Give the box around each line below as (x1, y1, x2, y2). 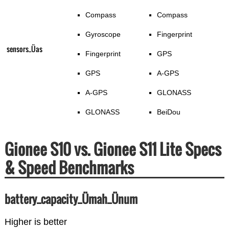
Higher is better (4, 217, 67, 227)
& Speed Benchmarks (4, 156, 134, 179)
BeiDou (157, 108, 181, 117)
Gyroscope (85, 30, 121, 39)
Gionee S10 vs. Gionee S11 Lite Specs (4, 138, 221, 161)
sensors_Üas (6, 43, 42, 55)
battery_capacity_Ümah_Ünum (4, 191, 138, 208)
